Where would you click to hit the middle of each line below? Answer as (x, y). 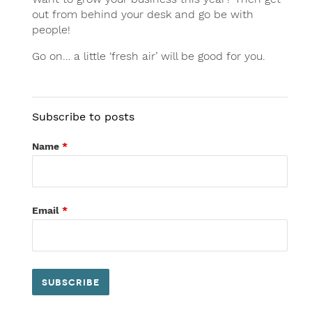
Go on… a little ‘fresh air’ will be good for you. (148, 56)
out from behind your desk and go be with (142, 15)
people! (51, 30)
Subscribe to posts (83, 117)
